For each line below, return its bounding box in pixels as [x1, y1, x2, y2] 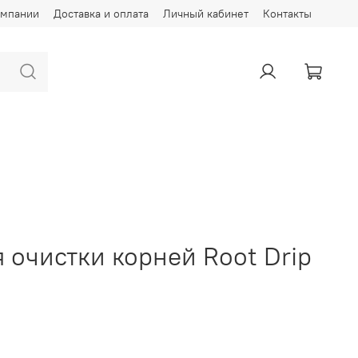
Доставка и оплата [54, 6, 149, 21]
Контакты [263, 6, 312, 21]
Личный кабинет [163, 6, 249, 21]
